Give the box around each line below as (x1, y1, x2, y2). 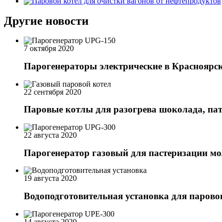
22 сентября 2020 (24, 87, 81, 96)
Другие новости (4, 14, 89, 28)
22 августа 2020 (24, 130, 77, 139)
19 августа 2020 (24, 174, 77, 183)
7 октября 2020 (24, 44, 74, 53)
